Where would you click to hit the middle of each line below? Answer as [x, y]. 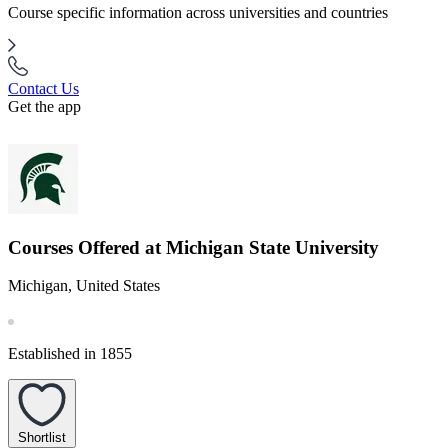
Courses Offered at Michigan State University [193, 247]
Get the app [44, 106]
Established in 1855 [70, 354]
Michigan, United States [84, 286]
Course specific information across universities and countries [198, 12]
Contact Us [43, 88]
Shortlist [42, 437]
